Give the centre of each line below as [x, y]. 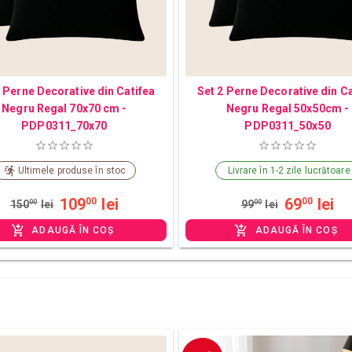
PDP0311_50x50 [288, 125]
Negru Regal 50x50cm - [288, 108]
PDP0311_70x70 [64, 125]
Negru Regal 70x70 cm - [64, 108]
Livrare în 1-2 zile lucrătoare [289, 170]
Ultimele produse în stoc [72, 170]
